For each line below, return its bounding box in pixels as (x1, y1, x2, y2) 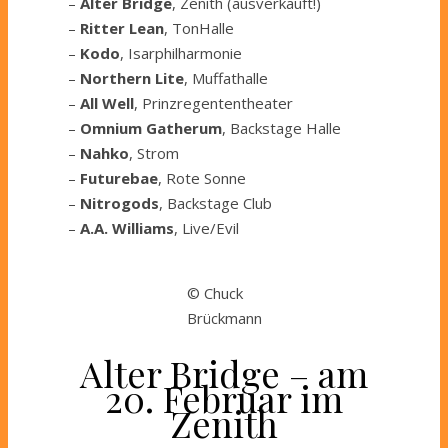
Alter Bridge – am (80, 349, 368, 398)
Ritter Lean (80, 18, 164, 39)
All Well (80, 93, 134, 114)
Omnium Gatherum (80, 118, 222, 139)
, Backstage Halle (222, 118, 341, 139)
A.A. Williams (80, 218, 174, 239)
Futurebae (80, 168, 158, 189)
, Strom (129, 143, 179, 164)
